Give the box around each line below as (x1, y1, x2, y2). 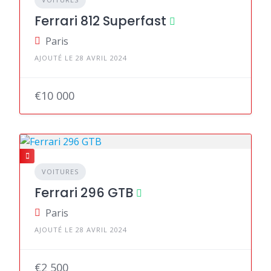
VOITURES (42, 167, 79, 176)
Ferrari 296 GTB (34, 184, 133, 201)
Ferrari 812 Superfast (34, 12, 166, 30)
